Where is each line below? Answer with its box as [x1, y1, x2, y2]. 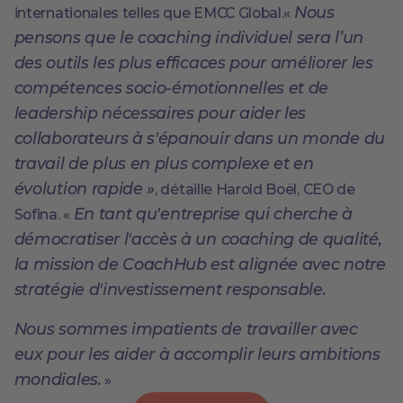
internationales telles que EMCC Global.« [13, 4, 294, 22]
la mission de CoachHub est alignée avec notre [13, 255, 386, 274]
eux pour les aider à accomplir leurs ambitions [13, 345, 381, 364]
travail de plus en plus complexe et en [13, 154, 314, 174]
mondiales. [13, 370, 102, 390]
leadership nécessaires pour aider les [13, 103, 307, 123]
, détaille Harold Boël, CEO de [155, 181, 355, 199]
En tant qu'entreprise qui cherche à [73, 204, 353, 224]
